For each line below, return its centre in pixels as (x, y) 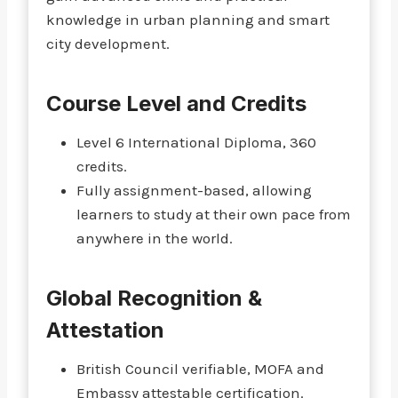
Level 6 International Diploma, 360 (196, 142)
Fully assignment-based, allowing (194, 190)
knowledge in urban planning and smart (188, 20)
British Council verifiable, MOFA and (200, 369)
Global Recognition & (154, 298)
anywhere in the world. (155, 238)
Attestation (105, 330)
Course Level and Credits (176, 103)
